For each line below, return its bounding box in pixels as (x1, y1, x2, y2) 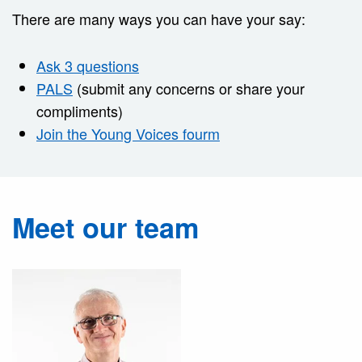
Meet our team (12, 208, 199, 247)
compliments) (36, 100, 123, 122)
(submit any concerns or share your (73, 78, 305, 99)
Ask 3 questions (36, 55, 139, 77)
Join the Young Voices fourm (36, 123, 220, 145)
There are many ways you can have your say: (12, 8, 305, 30)
